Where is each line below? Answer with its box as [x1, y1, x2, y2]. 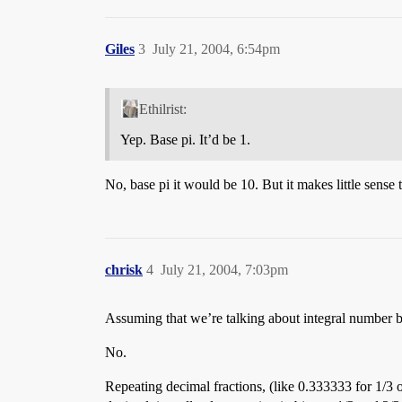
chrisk [105, 261, 143, 277]
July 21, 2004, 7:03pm [161, 261, 288, 277]
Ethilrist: [138, 100, 187, 117]
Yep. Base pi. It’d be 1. [120, 131, 250, 147]
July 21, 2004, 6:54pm [153, 41, 280, 57]
